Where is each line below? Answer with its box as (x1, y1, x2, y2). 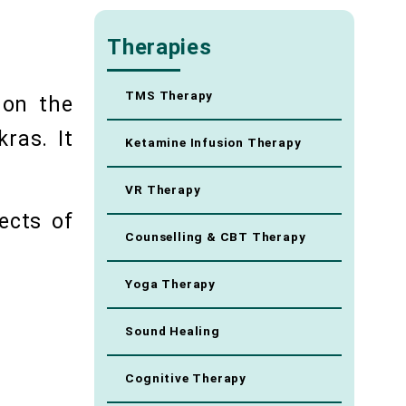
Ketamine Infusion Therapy (125, 136, 302, 150)
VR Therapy (125, 183, 201, 198)
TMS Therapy (125, 89, 214, 103)
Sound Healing (125, 324, 220, 339)
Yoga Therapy (125, 277, 217, 292)
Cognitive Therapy (125, 372, 247, 386)
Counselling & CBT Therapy (125, 230, 306, 245)
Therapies (107, 34, 212, 61)
